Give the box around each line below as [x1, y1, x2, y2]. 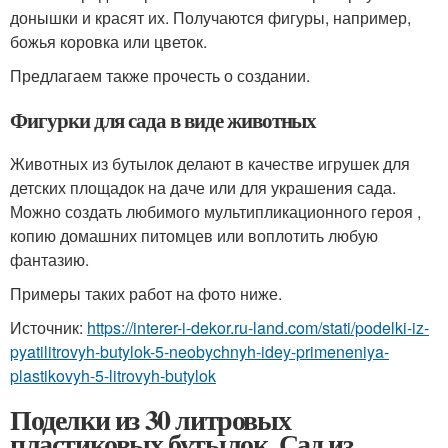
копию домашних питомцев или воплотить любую [10, 223, 378, 247]
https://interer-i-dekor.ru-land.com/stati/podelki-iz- [87, 315, 429, 339]
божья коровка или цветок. [10, 29, 207, 53]
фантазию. [10, 247, 89, 271]
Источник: [10, 315, 87, 339]
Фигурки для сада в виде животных [10, 104, 317, 135]
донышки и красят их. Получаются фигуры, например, [10, 5, 411, 29]
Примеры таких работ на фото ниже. [10, 281, 282, 305]
